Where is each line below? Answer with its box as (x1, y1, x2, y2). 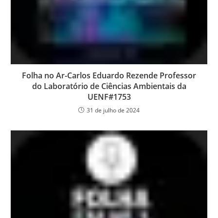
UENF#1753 (87, 91, 131, 103)
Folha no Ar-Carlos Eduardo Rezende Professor (22, 70, 196, 81)
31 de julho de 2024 (87, 106, 140, 115)
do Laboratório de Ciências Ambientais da (32, 81, 186, 92)
